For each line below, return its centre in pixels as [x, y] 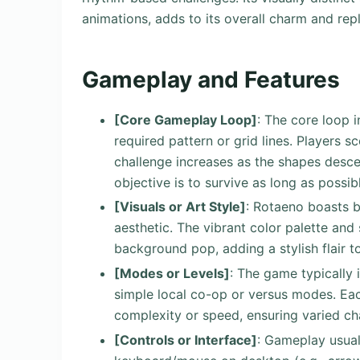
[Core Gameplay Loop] [186, 119]
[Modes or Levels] [172, 274]
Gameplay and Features [211, 80]
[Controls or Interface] [186, 340]
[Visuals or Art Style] [180, 207]
